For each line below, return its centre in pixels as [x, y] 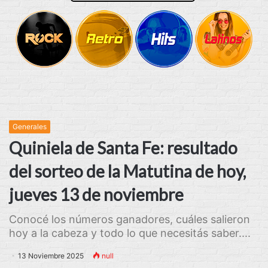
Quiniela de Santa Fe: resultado [123, 148]
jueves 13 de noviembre [96, 194]
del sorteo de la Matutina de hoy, [127, 171]
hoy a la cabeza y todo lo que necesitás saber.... [130, 233]
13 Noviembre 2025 [51, 256]
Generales [30, 127]
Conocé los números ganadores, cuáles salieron [130, 219]
